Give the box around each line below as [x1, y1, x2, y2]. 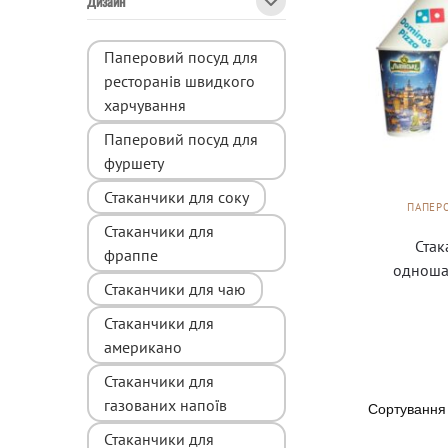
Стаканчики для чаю [104, 279, 246, 300]
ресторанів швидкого [104, 71, 255, 92]
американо [104, 337, 182, 358]
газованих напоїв [104, 395, 227, 416]
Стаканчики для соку [104, 187, 249, 208]
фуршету [104, 153, 164, 174]
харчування [104, 95, 186, 116]
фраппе [104, 245, 158, 266]
